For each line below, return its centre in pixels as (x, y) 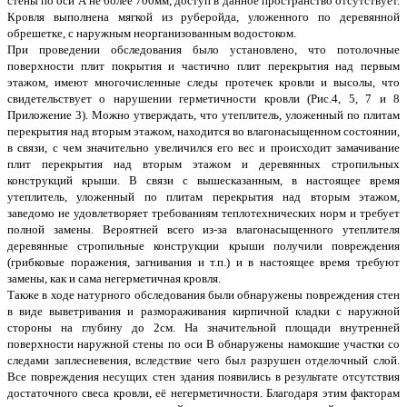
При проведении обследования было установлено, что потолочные (203, 50)
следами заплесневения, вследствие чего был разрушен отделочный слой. (203, 361)
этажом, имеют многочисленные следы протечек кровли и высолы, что (203, 83)
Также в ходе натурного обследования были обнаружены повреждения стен (203, 295)
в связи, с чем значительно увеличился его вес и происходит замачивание (203, 148)
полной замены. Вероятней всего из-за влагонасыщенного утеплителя (203, 230)
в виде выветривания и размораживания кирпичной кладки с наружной (203, 312)
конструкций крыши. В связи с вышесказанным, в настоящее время (203, 181)
